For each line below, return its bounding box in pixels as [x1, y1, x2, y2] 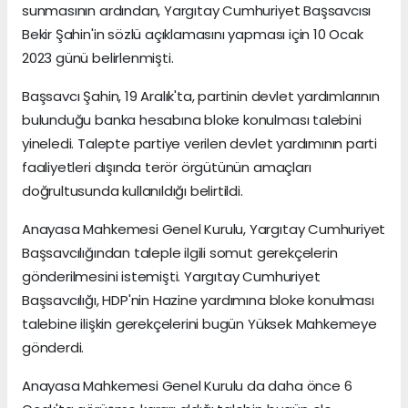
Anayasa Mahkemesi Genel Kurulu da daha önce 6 [22, 376, 352, 396]
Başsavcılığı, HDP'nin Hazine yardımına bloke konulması [22, 291, 374, 311]
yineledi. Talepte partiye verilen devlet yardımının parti [22, 134, 378, 154]
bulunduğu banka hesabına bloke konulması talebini [22, 110, 362, 130]
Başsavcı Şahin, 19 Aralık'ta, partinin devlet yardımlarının [22, 87, 380, 107]
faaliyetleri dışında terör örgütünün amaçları [22, 158, 311, 178]
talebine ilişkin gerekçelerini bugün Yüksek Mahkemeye [22, 314, 377, 334]
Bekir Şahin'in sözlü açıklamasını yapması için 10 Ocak [22, 25, 363, 45]
